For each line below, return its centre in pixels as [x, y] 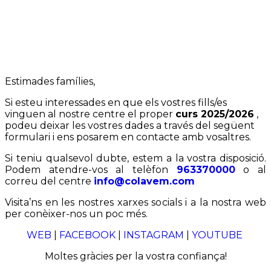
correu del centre [49, 181]
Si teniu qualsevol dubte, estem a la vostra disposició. [135, 158]
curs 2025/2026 [215, 114]
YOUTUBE [218, 235]
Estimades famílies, [50, 81]
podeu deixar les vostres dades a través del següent [130, 126]
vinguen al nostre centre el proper [90, 114]
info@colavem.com [144, 181]
